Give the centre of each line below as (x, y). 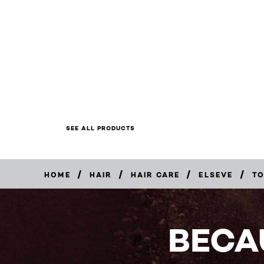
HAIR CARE (155, 174)
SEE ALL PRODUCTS (100, 128)
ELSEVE (216, 174)
